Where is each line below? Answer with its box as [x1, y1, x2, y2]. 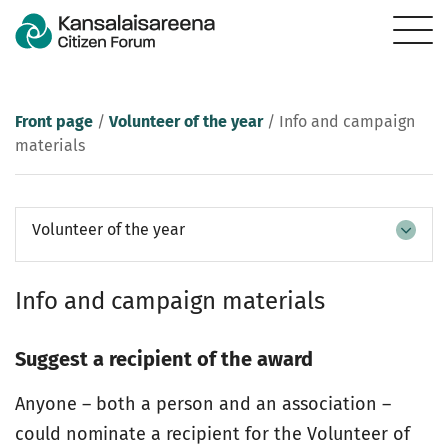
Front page [15, 112, 93, 131]
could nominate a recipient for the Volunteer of [15, 423, 410, 445]
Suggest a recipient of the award [15, 347, 313, 371]
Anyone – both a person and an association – [15, 393, 391, 415]
